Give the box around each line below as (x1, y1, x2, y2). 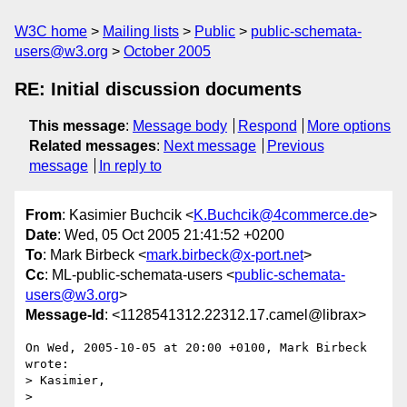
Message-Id (25, 307, 104, 323)
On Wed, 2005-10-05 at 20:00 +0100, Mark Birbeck (25, 341, 367, 355)
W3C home (15, 24, 87, 39)
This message (29, 118, 125, 134)
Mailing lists (103, 24, 179, 39)
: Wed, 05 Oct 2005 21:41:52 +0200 (57, 227, 284, 243)
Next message (164, 138, 256, 154)
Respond (237, 118, 297, 134)
